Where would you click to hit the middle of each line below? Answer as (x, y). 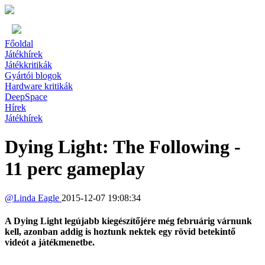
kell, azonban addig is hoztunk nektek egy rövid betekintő (120, 232)
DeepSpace (26, 97)
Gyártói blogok (33, 75)
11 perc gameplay (75, 169)
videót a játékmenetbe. (50, 243)
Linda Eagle (38, 198)
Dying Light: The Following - (123, 147)
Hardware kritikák (39, 86)
